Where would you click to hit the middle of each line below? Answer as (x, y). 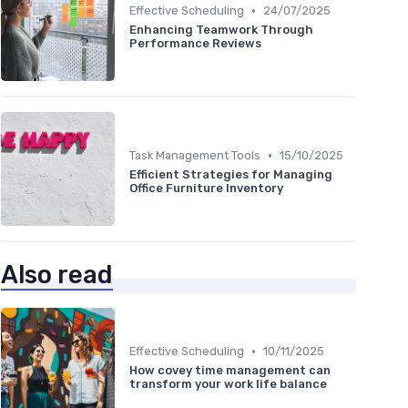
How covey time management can (230, 371)
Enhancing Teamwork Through (221, 30)
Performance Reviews (195, 44)
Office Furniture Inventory (206, 189)
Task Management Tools (195, 156)
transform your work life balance (228, 384)
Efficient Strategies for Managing (231, 175)
